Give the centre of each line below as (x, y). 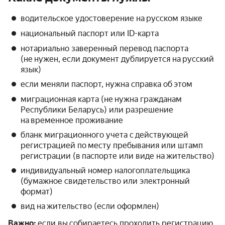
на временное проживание (72, 121)
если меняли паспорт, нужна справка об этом (106, 84)
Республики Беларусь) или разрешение (97, 110)
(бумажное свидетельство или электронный (105, 181)
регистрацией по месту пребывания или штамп (112, 146)
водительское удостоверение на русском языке (111, 19)
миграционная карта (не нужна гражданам (101, 99)
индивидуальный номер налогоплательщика (105, 171)
